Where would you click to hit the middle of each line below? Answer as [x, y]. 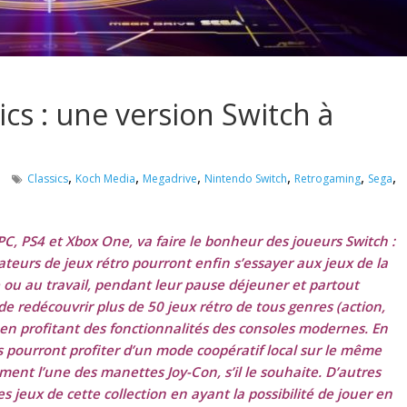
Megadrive [170, 178]
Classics [48, 178]
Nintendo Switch [246, 178]
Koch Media [105, 178]
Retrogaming [328, 178]
